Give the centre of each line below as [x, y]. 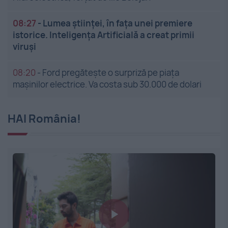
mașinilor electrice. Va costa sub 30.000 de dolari [107, 84]
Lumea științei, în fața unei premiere [118, 23]
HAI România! [44, 119]
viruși [24, 47]
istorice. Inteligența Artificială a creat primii [104, 35]
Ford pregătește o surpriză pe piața [111, 73]
